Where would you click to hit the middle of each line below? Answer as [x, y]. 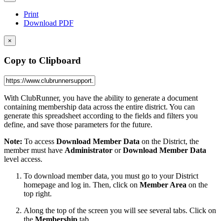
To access [39, 141]
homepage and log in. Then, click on [82, 184]
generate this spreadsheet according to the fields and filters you [101, 115]
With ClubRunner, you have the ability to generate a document [101, 98]
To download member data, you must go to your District [111, 176]
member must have [34, 150]
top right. [38, 193]
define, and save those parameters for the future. [79, 124]
